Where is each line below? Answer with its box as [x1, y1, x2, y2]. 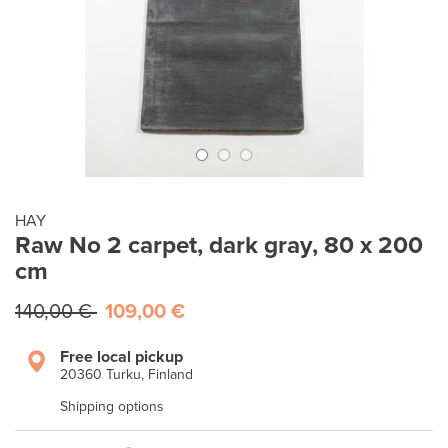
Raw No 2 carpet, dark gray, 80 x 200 [15, 231, 423, 260]
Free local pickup [60, 347, 183, 367]
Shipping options [60, 398, 164, 415]
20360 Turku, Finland [60, 366, 193, 383]
